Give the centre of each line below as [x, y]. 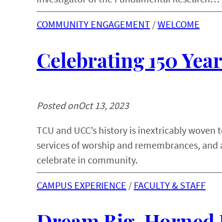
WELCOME [178, 24]
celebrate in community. [87, 160]
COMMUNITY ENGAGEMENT [93, 24]
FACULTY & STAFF [169, 185]
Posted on [57, 106]
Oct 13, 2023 [103, 106]
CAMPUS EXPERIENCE [81, 185]
